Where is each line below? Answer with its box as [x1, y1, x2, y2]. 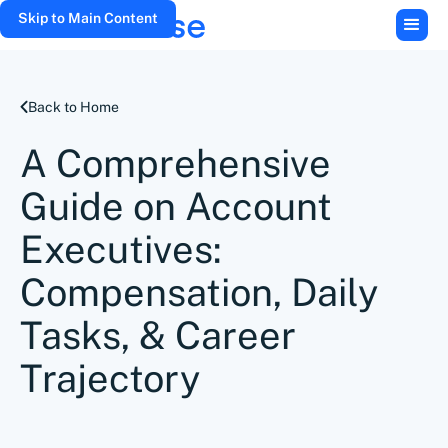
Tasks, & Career [20, 313, 296, 358]
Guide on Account [20, 184, 332, 229]
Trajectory [20, 356, 200, 401]
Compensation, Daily [20, 270, 378, 315]
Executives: [20, 227, 222, 272]
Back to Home [28, 99, 119, 115]
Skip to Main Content [18, 10, 158, 26]
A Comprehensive [20, 141, 331, 186]
